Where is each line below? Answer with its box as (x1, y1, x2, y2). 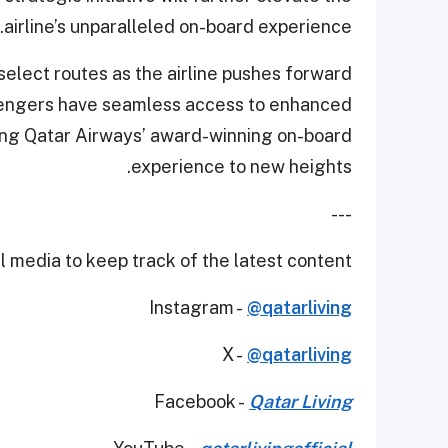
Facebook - (154, 391, 249, 413)
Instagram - (149, 297, 247, 319)
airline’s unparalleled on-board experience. (4, 16, 352, 38)
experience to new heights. (131, 156, 352, 178)
